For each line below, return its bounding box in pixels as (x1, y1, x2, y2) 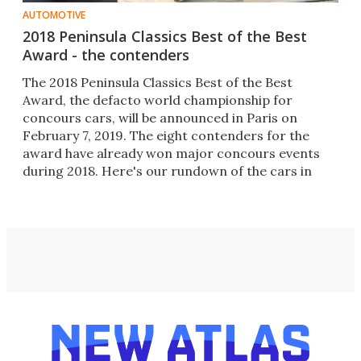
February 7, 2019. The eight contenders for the (23, 127, 309, 144)
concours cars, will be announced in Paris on (23, 110, 297, 127)
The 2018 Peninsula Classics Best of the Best (23, 74, 293, 91)
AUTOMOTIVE (23, 8, 85, 23)
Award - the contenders (23, 45, 189, 65)
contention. (23, 180, 95, 197)
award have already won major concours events (23, 145, 320, 162)
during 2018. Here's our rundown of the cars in (23, 163, 312, 180)
